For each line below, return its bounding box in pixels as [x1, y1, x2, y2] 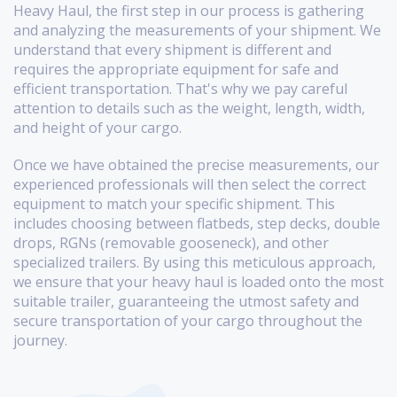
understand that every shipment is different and [13, 40, 331, 60]
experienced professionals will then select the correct [13, 175, 366, 195]
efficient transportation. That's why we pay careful [13, 79, 347, 99]
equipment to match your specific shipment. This [13, 194, 335, 214]
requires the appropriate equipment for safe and [13, 59, 339, 80]
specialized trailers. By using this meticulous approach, [13, 253, 376, 273]
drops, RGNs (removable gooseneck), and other [13, 233, 329, 253]
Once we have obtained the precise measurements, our [13, 155, 379, 175]
